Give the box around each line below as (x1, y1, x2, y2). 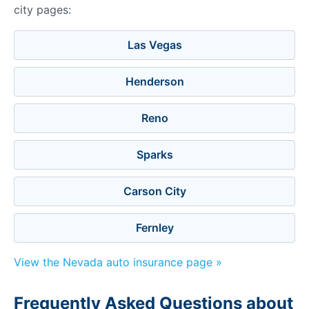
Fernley (135, 221, 174, 235)
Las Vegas (127, 38, 182, 52)
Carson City (123, 184, 186, 198)
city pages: (14, 3, 71, 17)
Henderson (125, 74, 184, 88)
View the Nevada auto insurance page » (14, 255, 222, 269)
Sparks (136, 148, 173, 161)
